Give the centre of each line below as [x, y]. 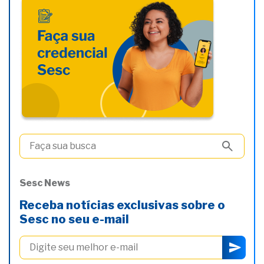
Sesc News [45, 183]
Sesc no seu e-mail [74, 219]
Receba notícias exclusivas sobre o [122, 205]
